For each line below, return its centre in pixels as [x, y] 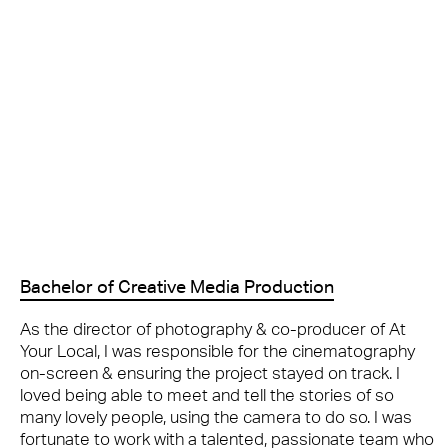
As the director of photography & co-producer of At [213, 328]
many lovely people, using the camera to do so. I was [216, 416]
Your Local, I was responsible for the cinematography [217, 350]
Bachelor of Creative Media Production [177, 286]
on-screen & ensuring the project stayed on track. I [210, 372]
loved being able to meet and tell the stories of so [207, 394]
